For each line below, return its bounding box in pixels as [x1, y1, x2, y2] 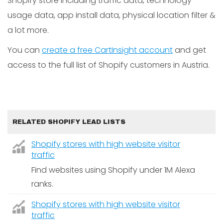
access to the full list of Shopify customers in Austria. [7, 59, 210, 71]
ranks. [31, 178, 53, 190]
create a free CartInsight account [42, 44, 173, 56]
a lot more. [7, 24, 49, 36]
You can [7, 44, 42, 56]
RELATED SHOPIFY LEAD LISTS [12, 118, 125, 125]
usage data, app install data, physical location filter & [7, 9, 216, 21]
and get [173, 44, 206, 56]
